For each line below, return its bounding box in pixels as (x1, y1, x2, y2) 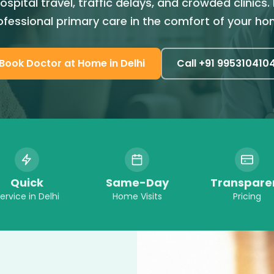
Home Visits (112, 190, 162, 202)
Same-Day (105, 174, 169, 190)
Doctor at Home (26, 56, 107, 71)
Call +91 (176, 56, 217, 71)
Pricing (233, 190, 261, 202)
